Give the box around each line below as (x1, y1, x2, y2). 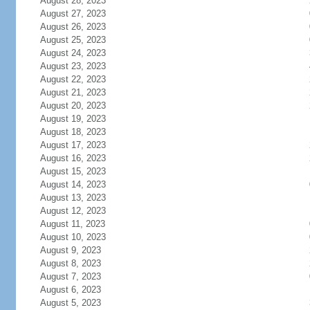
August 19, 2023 (39, 113, 106, 124)
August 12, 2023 (39, 206, 106, 216)
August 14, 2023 (39, 179, 106, 190)
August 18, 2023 (39, 127, 106, 137)
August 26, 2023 (39, 21, 106, 32)
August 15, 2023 (39, 166, 106, 176)
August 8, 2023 (39, 258, 101, 268)
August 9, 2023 (39, 245, 101, 255)
